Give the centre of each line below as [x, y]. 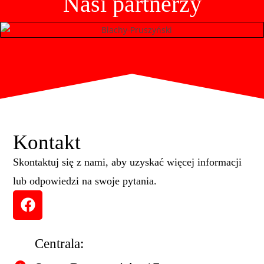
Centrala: [59, 243]
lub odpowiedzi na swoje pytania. [85, 181]
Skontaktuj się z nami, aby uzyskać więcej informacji [128, 162]
